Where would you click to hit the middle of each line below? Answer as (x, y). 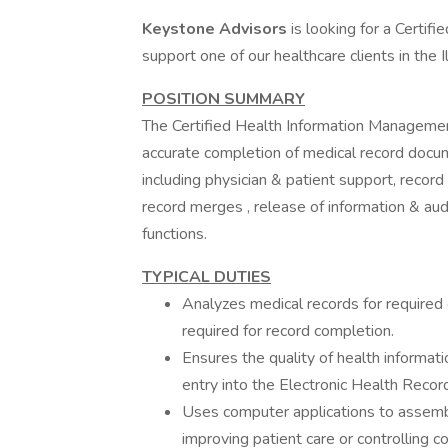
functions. (174, 234)
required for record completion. (288, 331)
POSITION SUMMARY (223, 99)
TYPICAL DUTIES (206, 277)
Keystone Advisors (216, 29)
